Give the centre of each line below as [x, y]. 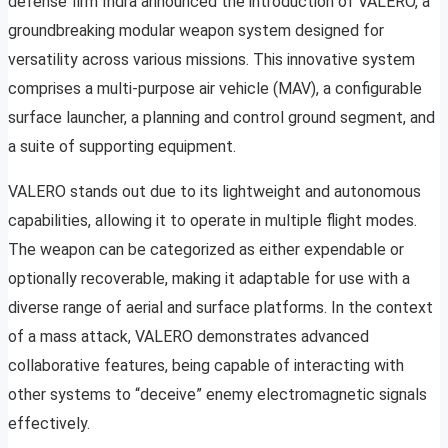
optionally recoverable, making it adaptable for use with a [209, 279]
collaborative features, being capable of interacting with [206, 366]
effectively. [49, 424]
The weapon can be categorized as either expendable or [206, 250]
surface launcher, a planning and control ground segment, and [221, 118]
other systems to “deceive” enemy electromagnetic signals [217, 395]
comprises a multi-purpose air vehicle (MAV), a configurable [215, 89]
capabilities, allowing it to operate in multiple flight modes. [212, 221]
